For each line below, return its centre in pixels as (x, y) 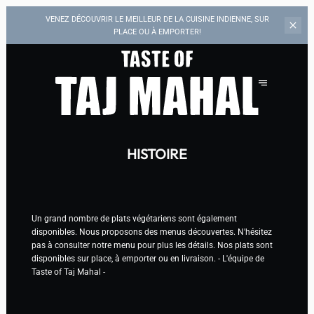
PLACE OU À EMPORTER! (157, 31)
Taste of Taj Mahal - (68, 272)
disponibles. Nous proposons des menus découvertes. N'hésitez (151, 232)
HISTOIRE (157, 153)
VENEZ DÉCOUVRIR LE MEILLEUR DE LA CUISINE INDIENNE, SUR (157, 19)
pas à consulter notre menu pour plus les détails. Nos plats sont (152, 246)
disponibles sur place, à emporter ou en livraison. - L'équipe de (148, 259)
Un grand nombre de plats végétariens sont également (134, 219)
